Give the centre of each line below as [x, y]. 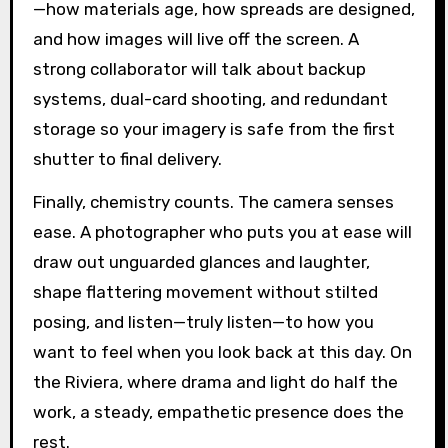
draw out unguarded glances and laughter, [201, 261]
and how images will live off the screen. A [195, 39]
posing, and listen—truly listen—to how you [203, 321]
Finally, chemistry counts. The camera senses [213, 201]
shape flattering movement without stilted [205, 291]
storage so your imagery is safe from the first [213, 129]
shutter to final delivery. [127, 159]
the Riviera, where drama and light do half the [215, 381]
